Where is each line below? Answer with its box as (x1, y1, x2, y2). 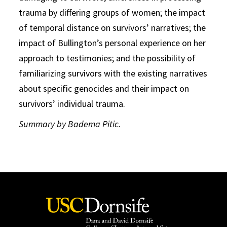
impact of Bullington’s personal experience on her (19, 37, 206, 49)
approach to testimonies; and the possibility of (19, 52, 196, 64)
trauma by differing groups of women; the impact (19, 7, 206, 18)
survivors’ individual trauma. (19, 98, 126, 109)
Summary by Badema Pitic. (19, 118, 121, 130)
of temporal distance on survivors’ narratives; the (19, 22, 206, 33)
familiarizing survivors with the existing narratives (19, 67, 208, 79)
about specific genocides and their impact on (19, 83, 190, 94)
